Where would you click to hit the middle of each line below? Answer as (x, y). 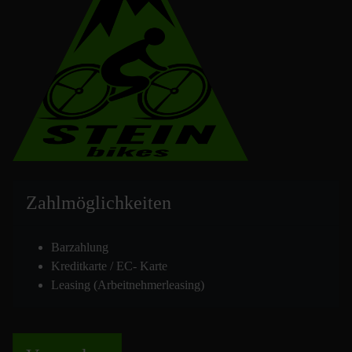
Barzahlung (80, 247)
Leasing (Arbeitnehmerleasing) (128, 285)
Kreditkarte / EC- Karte (109, 266)
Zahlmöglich (75, 203)
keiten (148, 203)
